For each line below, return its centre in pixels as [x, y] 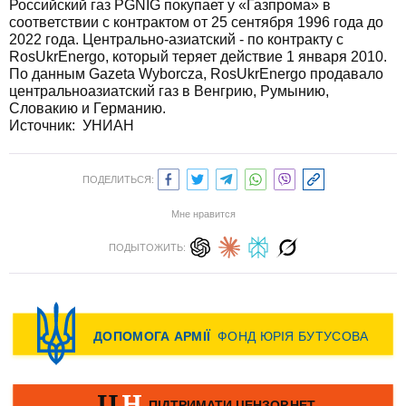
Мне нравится [203, 214]
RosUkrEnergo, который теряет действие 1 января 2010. [198, 57]
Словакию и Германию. [87, 108]
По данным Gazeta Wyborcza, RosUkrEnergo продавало [196, 74]
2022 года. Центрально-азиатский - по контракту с [176, 39]
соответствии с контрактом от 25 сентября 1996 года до [196, 22]
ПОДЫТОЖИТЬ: [147, 247]
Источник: [46, 126]
